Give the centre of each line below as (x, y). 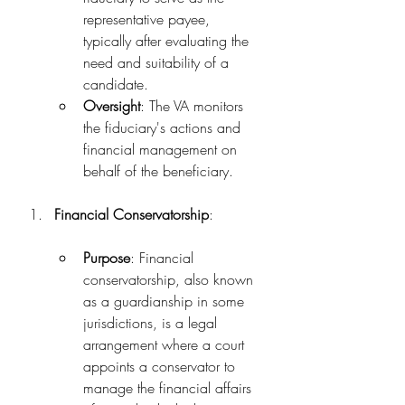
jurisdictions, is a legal (152, 323)
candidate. (116, 84)
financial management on (162, 149)
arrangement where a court (166, 344)
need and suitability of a (158, 62)
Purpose (107, 258)
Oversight (112, 106)
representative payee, (149, 19)
